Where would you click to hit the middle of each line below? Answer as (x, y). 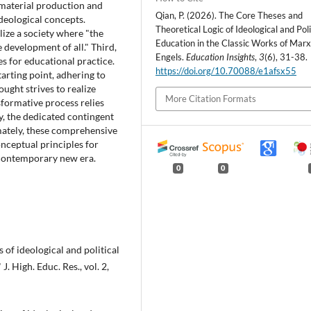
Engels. (171, 57)
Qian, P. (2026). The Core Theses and (229, 16)
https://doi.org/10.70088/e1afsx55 (226, 71)
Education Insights (221, 57)
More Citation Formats (211, 99)
